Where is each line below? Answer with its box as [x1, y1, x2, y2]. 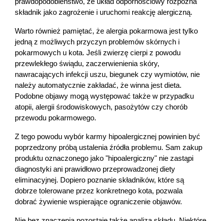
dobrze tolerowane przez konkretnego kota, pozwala [15, 187, 183, 195]
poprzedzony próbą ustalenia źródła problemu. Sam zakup [15, 144, 202, 152]
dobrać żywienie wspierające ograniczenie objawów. [15, 198, 182, 206]
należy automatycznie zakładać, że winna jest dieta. [15, 81, 182, 90]
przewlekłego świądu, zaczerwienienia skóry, [15, 60, 159, 68]
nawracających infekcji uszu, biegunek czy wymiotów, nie [15, 71, 200, 79]
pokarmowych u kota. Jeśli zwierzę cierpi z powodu [15, 49, 181, 57]
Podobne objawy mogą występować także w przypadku [15, 92, 194, 101]
